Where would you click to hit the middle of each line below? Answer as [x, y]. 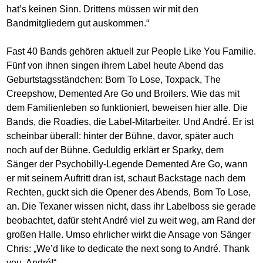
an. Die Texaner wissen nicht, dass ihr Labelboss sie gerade [131, 207]
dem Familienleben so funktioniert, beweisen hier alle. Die [127, 108]
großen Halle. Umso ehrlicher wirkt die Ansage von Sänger [129, 235]
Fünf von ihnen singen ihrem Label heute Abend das [115, 66]
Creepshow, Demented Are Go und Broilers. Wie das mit [123, 94]
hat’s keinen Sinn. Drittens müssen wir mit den [103, 9]
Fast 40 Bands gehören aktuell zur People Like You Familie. [131, 52]
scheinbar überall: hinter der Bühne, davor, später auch [120, 136]
